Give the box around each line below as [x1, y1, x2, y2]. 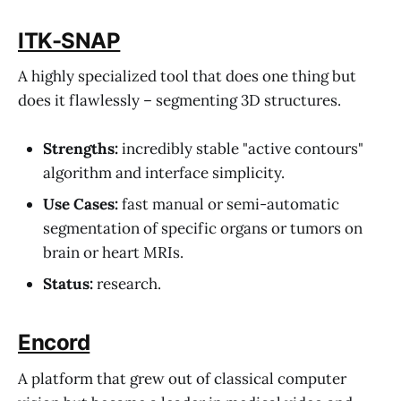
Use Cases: [43, 194, 118, 215]
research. [93, 274, 161, 294]
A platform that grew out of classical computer [18, 368, 346, 388]
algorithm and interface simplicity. [43, 163, 285, 183]
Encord [18, 329, 90, 356]
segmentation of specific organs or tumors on [43, 218, 363, 239]
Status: [43, 274, 93, 294]
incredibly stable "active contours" [118, 139, 363, 159]
